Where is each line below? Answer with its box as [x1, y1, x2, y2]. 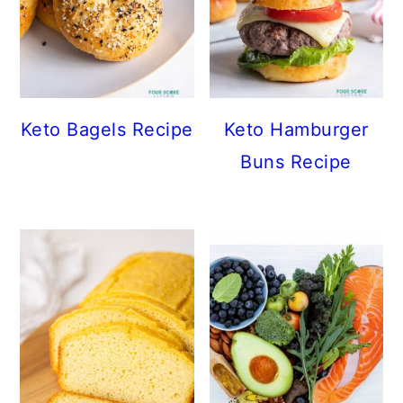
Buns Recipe [240, 150, 352, 173]
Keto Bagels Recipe [20, 118, 193, 140]
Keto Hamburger [223, 118, 369, 140]
